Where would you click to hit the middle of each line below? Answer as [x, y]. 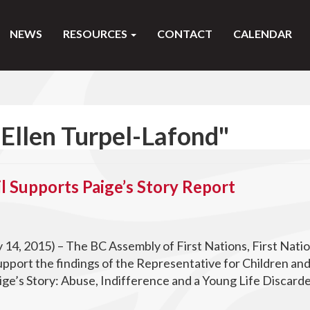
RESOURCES [96, 34]
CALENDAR [263, 34]
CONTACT [185, 34]
